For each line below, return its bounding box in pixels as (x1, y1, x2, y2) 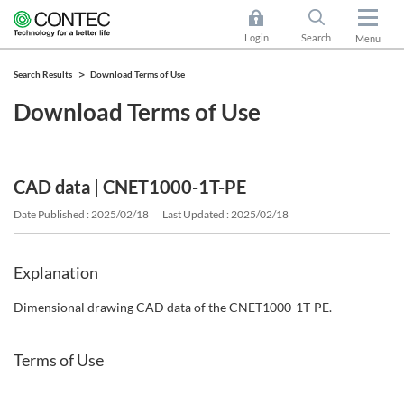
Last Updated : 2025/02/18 (162, 207, 289, 221)
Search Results (14, 69, 72, 79)
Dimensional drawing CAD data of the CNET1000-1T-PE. (14, 299, 332, 315)
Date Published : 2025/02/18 (14, 207, 149, 221)
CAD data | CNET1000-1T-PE (14, 176, 246, 197)
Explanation (14, 262, 98, 282)
